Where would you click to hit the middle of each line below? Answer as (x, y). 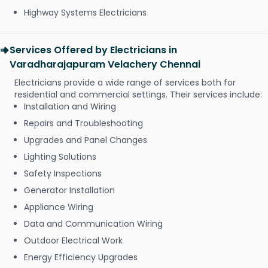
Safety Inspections (63, 174)
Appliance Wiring (59, 207)
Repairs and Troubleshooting (83, 124)
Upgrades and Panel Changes (86, 140)
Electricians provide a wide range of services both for (125, 83)
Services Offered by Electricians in (93, 50)
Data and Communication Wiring (93, 224)
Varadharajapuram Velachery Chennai (105, 65)
